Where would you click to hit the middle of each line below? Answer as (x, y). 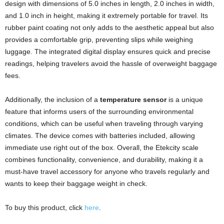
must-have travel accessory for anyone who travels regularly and (107, 171)
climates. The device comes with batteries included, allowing (100, 135)
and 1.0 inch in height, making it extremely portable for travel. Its (106, 15)
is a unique (185, 99)
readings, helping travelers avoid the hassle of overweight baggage (111, 63)
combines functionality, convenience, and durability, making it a (104, 159)
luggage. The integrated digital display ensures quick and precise (108, 51)
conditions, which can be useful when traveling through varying (104, 123)
